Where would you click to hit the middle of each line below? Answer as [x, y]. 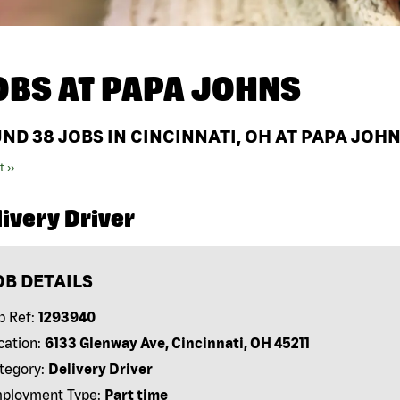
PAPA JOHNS [201, 89]
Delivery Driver [100, 369]
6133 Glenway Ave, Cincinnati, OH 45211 [177, 343]
